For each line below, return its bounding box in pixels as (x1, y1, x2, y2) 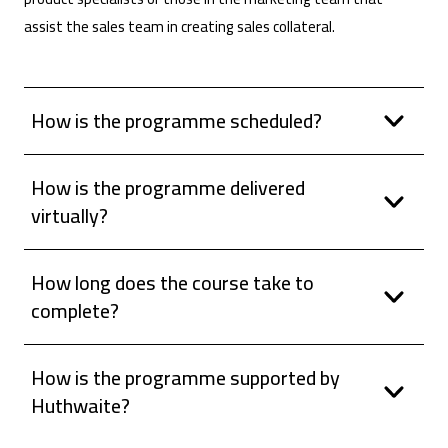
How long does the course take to (30, 264, 314, 302)
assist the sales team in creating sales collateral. (24, 12, 335, 42)
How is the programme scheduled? (30, 102, 322, 140)
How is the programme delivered (30, 169, 305, 207)
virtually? (30, 197, 108, 235)
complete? (30, 292, 119, 330)
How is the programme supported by (30, 359, 340, 397)
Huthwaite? (30, 387, 130, 425)
